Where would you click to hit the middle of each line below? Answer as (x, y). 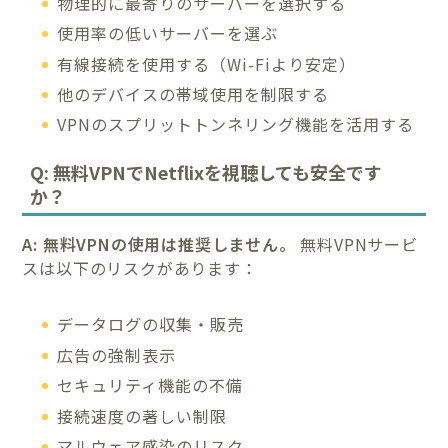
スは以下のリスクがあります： (140, 268)
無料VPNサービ (356, 244)
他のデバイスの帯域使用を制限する (193, 94)
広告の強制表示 (117, 354)
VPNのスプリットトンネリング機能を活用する (236, 124)
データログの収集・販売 (151, 324)
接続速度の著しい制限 (142, 415)
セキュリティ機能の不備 (150, 385)
